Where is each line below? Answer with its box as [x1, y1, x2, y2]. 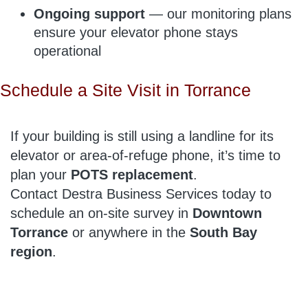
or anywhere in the [68, 224, 190, 240]
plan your [10, 166, 71, 182]
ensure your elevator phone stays [34, 24, 238, 40]
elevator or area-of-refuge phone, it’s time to [10, 147, 280, 163]
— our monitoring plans [145, 5, 291, 21]
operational [34, 43, 101, 58]
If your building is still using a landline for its [10, 128, 274, 144]
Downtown [192, 205, 262, 221]
